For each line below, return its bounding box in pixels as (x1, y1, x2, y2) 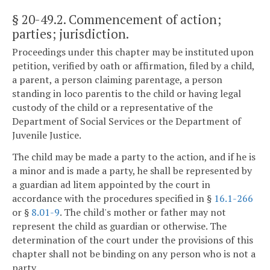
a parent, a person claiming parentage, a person (12, 73, 222, 87)
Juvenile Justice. (12, 128, 81, 142)
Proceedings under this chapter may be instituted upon (12, 45, 254, 59)
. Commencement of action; (63, 10, 221, 28)
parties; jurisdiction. (12, 25, 129, 42)
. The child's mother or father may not (60, 205, 226, 219)
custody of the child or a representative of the (12, 101, 213, 115)
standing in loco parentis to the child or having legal (12, 87, 241, 101)
